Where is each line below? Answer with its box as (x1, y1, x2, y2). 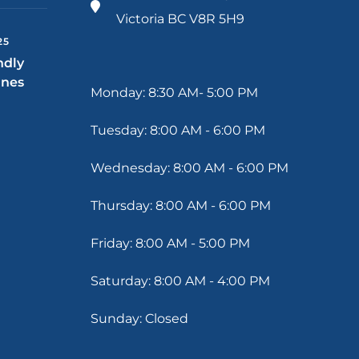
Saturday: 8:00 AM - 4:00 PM (91, 273, 270, 289)
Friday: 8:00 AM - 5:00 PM (91, 236, 250, 252)
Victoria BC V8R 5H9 (116, 11, 244, 27)
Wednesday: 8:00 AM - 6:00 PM (91, 160, 288, 176)
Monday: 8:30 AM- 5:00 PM (91, 85, 258, 101)
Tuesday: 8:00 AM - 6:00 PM (91, 123, 265, 139)
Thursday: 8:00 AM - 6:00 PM (91, 198, 271, 214)
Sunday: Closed (91, 311, 188, 327)
